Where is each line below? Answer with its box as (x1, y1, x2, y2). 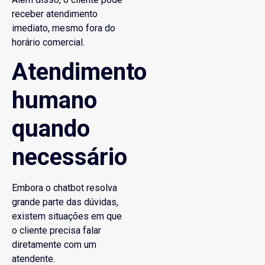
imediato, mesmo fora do (12, 22, 115, 34)
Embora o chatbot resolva (12, 182, 117, 194)
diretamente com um (12, 239, 96, 251)
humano (12, 86, 97, 115)
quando (12, 115, 90, 143)
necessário (12, 143, 127, 172)
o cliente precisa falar (12, 225, 101, 237)
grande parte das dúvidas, (12, 196, 118, 208)
